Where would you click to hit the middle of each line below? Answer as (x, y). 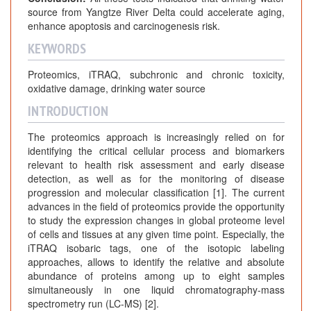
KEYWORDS (57, 49)
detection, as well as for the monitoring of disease (156, 179)
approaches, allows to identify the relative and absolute (156, 262)
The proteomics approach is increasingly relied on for (156, 137)
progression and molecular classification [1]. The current (156, 193)
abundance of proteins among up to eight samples (156, 276)
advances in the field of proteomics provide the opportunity (156, 207)
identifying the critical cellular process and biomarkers (156, 151)
